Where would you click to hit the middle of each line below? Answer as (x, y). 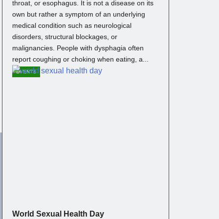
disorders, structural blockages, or (65, 36)
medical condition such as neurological (72, 25)
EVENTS (26, 71)
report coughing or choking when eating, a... (80, 59)
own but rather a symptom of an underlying (79, 14)
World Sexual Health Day (58, 214)
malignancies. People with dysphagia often (78, 48)
